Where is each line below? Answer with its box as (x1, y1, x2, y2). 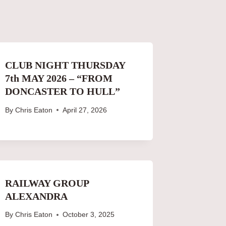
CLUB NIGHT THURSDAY (5, 59, 126, 71)
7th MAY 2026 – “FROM (5, 72, 113, 84)
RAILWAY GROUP (5, 177, 89, 189)
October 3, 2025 (62, 211, 115, 219)
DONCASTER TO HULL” (5, 85, 121, 97)
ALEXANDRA (5, 190, 68, 202)
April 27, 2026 (62, 106, 107, 114)
